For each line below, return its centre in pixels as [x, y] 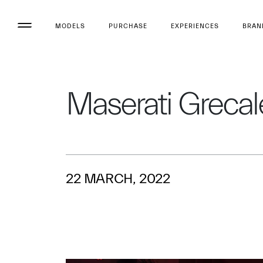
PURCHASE [128, 26]
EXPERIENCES [195, 26]
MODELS [70, 26]
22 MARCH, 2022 [118, 179]
